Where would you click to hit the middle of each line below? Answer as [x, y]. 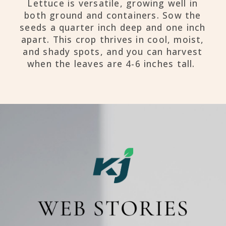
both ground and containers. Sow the [113, 15]
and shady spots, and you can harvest [113, 52]
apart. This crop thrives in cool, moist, [113, 40]
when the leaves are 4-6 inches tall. [112, 64]
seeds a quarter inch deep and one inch [113, 27]
